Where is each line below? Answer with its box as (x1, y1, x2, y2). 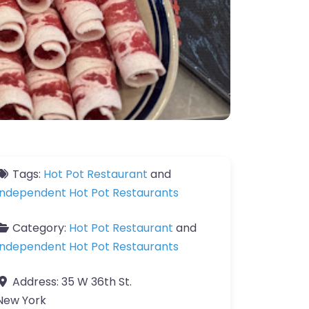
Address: (12, 274, 61, 290)
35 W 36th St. (61, 274, 132, 290)
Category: (12, 220, 69, 236)
